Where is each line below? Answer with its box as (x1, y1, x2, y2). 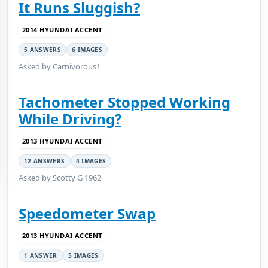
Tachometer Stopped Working (19, 92, 230, 112)
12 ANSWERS (24, 157, 65, 165)
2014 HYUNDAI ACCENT (22, 25, 102, 34)
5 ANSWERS (24, 45, 62, 54)
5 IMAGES (68, 251, 99, 260)
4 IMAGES (75, 157, 106, 165)
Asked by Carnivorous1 (19, 61, 100, 72)
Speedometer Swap (19, 203, 156, 223)
